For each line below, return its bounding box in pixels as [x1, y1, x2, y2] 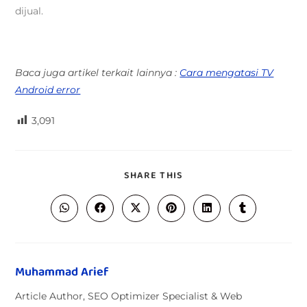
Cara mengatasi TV [180, 66, 274, 79]
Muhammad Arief [15, 262, 109, 282]
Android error [15, 84, 81, 96]
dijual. [15, 5, 44, 17]
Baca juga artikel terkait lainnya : [15, 66, 180, 79]
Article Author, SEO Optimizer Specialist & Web [15, 290, 243, 302]
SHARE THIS [123, 168, 184, 184]
